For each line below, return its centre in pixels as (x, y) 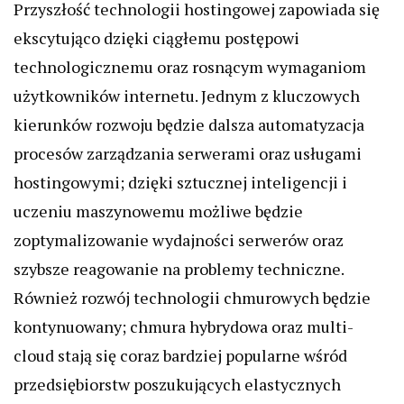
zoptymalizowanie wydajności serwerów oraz (179, 240)
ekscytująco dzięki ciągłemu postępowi (156, 38)
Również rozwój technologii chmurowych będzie (192, 298)
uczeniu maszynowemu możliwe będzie (158, 211)
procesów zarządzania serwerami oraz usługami (188, 154)
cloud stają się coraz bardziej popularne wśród (180, 356)
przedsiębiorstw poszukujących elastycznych (177, 385)
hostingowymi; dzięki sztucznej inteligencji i (180, 183)
